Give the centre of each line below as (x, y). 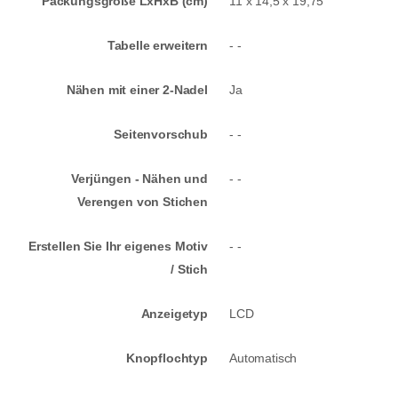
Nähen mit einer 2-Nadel (137, 90)
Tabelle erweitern (157, 46)
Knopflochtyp (167, 358)
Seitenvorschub (161, 135)
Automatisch (263, 358)
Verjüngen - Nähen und (139, 179)
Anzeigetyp (174, 314)
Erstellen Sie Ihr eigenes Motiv (118, 247)
